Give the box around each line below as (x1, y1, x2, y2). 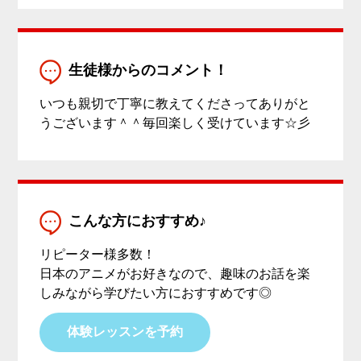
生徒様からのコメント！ (68, 62, 229, 78)
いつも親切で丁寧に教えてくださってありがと (39, 97, 311, 111)
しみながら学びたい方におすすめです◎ (39, 287, 272, 301)
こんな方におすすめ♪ (68, 214, 207, 230)
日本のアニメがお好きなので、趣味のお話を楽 (39, 268, 311, 282)
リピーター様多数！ (39, 248, 156, 263)
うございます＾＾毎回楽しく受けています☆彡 (39, 116, 311, 131)
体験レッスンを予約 (67, 326, 184, 340)
